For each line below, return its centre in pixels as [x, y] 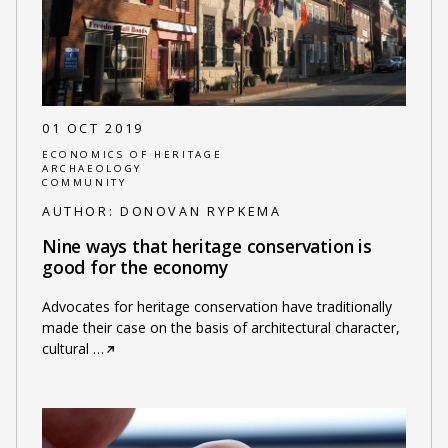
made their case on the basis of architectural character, [220, 327]
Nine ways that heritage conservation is [207, 246]
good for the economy [134, 267]
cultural [65, 348]
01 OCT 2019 [92, 128]
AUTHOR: [80, 212]
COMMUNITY [84, 183]
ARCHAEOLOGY [91, 169]
